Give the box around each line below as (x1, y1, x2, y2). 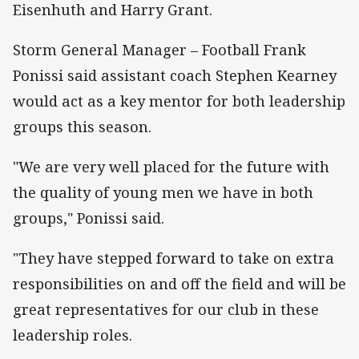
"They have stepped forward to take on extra (13, 248, 334, 268)
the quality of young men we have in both (13, 182, 313, 202)
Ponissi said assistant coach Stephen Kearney (13, 65, 337, 85)
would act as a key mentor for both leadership (13, 91, 345, 111)
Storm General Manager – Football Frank (13, 39, 306, 59)
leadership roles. (13, 325, 132, 345)
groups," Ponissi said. (13, 208, 164, 228)
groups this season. (13, 116, 151, 136)
